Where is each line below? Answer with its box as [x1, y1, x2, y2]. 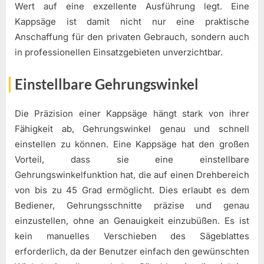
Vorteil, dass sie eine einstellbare [15, 154, 249, 166]
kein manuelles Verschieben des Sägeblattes [15, 230, 249, 242]
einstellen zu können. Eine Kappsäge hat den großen [15, 138, 249, 150]
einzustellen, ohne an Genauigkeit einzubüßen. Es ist [15, 215, 249, 227]
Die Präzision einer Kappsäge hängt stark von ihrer [15, 108, 249, 120]
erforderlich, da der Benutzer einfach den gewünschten [15, 246, 249, 258]
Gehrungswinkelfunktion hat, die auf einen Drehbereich [15, 169, 249, 181]
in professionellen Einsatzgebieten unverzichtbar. [15, 47, 223, 58]
